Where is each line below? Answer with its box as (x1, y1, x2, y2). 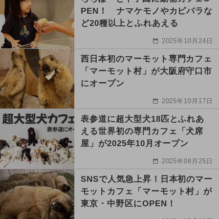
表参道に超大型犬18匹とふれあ (81, 114, 205, 124)
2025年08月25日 (161, 157, 214, 165)
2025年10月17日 (161, 97, 214, 105)
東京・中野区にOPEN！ (81, 199, 176, 209)
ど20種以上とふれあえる (81, 19, 178, 28)
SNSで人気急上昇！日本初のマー (81, 175, 213, 184)
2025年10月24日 (161, 37, 214, 45)
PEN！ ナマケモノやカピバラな (81, 6, 213, 16)
